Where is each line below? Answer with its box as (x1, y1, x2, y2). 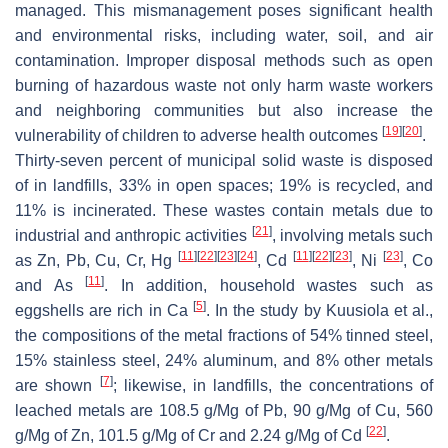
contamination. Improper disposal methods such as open (15, 51, 433, 69)
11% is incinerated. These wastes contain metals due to (15, 201, 433, 219)
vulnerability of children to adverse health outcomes (15, 126, 382, 144)
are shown (15, 376, 100, 394)
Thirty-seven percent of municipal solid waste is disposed (15, 151, 433, 169)
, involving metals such (271, 226, 434, 244)
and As (15, 276, 85, 294)
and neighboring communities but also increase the (15, 101, 433, 119)
